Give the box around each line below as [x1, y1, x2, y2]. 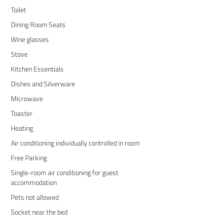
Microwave [10, 93, 43, 104]
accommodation [10, 177, 57, 187]
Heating [10, 122, 33, 133]
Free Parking [10, 152, 47, 163]
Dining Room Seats [10, 19, 66, 30]
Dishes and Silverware [10, 78, 75, 89]
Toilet [10, 4, 26, 15]
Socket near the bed [10, 206, 68, 217]
